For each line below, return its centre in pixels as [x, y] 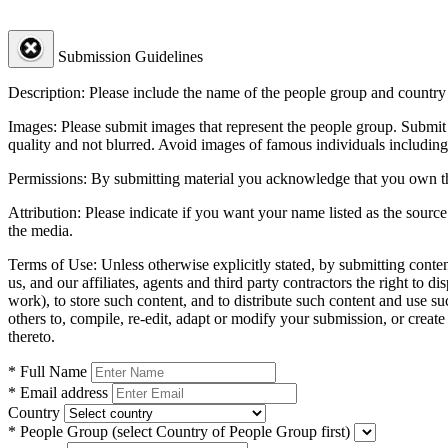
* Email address [58, 392]
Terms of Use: [52, 264]
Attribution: [44, 212]
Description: [46, 92]
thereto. [31, 336]
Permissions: [47, 178]
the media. [40, 230]
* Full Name [47, 371]
